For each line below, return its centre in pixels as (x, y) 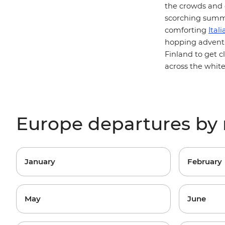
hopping (182, 42)
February (205, 161)
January (40, 161)
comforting (187, 30)
